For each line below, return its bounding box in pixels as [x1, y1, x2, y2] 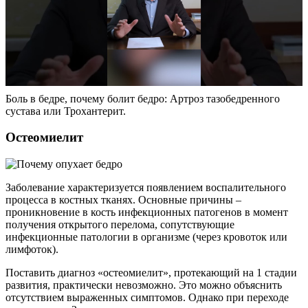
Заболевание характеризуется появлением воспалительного [5, 181, 286, 193]
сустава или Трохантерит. [5, 104, 126, 117]
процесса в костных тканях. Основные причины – [5, 193, 241, 206]
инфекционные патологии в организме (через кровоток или [5, 230, 287, 243]
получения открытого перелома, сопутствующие [5, 218, 234, 230]
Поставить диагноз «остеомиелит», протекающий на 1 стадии [5, 266, 297, 278]
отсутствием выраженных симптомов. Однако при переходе [5, 291, 289, 303]
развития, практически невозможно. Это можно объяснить [5, 278, 282, 291]
